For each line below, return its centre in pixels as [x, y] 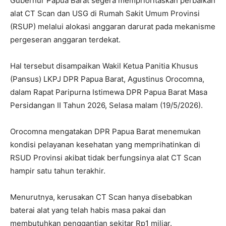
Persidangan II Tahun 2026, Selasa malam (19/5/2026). [106, 105]
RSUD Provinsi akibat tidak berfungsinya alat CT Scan [106, 158]
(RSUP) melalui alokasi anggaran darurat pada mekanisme [113, 26]
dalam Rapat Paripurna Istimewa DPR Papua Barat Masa [109, 92]
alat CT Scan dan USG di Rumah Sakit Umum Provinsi [105, 13]
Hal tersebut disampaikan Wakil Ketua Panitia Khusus [104, 66]
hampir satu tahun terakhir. [58, 171]
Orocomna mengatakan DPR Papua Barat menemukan [105, 131]
